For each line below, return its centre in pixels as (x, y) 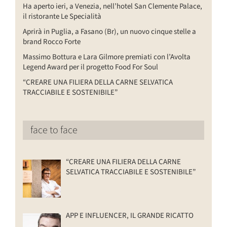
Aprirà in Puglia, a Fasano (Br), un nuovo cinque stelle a (109, 32)
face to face (54, 130)
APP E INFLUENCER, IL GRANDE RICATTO (130, 216)
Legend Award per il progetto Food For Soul (90, 67)
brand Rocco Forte (52, 42)
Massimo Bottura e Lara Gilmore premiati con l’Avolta (107, 57)
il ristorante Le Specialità (62, 17)
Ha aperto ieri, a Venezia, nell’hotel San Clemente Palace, (112, 7)
